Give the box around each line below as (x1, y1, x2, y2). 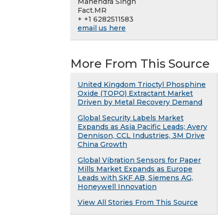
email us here (78, 24, 126, 33)
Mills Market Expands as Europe (78, 165, 192, 174)
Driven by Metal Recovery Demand (78, 98, 202, 107)
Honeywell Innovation (78, 182, 157, 192)
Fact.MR (78, 6, 107, 15)
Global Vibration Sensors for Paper (78, 156, 201, 165)
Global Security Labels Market (78, 113, 184, 123)
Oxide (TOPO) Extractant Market (78, 89, 193, 98)
